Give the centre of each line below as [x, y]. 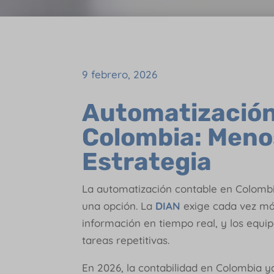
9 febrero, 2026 [120, 74]
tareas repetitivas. [126, 240]
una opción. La [119, 206]
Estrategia [147, 162]
